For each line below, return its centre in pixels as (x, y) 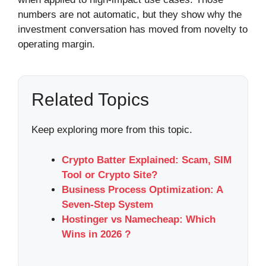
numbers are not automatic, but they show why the (130, 15)
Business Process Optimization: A (142, 189)
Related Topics (90, 100)
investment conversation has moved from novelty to (133, 30)
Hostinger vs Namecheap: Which (139, 219)
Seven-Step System (107, 204)
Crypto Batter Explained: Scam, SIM (147, 160)
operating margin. (56, 45)
